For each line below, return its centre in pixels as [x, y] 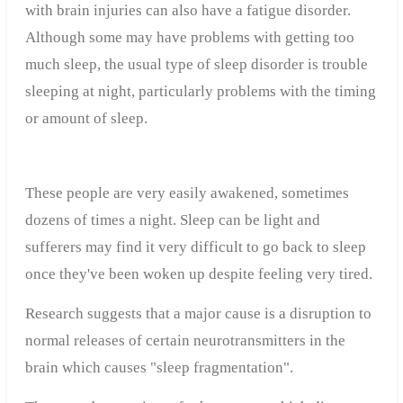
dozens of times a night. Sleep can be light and [172, 220]
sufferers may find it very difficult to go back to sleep [195, 247]
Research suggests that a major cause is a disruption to [198, 314]
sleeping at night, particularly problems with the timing [200, 92]
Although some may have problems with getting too [189, 38]
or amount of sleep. [86, 119]
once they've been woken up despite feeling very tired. [198, 274]
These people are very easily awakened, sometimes [187, 193]
